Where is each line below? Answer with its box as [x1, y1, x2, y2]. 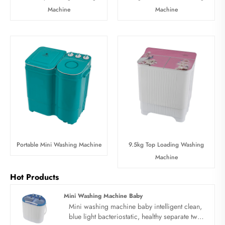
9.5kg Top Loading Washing [129, 140, 204, 150]
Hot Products [10, 171, 59, 183]
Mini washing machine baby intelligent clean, [68, 201, 202, 211]
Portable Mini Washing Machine [16, 140, 101, 150]
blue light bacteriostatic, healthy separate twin [68, 211, 203, 221]
